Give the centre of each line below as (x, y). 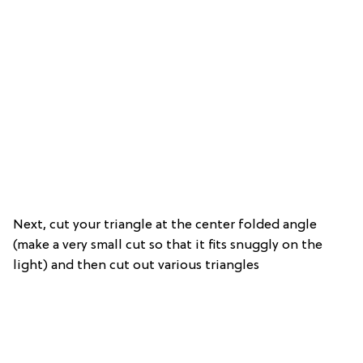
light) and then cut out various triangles (136, 266)
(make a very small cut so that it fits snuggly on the (168, 246)
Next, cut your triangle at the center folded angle (165, 226)
